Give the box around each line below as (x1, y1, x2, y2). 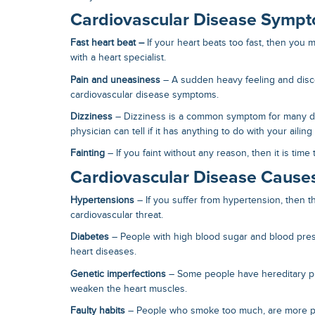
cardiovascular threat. (70, 209, 163, 221)
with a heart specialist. (70, 52, 166, 64)
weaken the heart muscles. (70, 283, 187, 295)
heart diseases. (70, 246, 136, 258)
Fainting (70, 148, 105, 160)
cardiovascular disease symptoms (70, 89, 217, 101)
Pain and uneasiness (70, 74, 160, 86)
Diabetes (70, 231, 109, 243)
